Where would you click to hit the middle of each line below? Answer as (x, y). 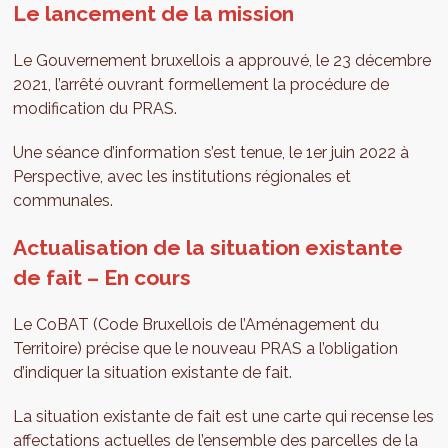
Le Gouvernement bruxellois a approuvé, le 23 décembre (222, 61)
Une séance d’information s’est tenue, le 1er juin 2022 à (211, 153)
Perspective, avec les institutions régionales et (182, 177)
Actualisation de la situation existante (208, 248)
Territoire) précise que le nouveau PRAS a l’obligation (206, 349)
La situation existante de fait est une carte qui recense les (224, 417)
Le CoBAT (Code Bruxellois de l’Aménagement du (196, 325)
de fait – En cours (102, 278)
